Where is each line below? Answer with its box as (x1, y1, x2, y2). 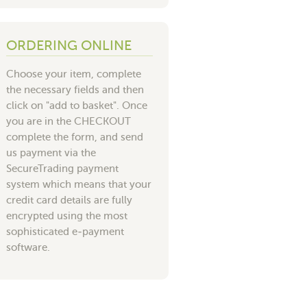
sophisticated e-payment (6, 225, 124, 237)
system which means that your (6, 178, 151, 190)
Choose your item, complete (6, 68, 141, 79)
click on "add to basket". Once (6, 99, 147, 111)
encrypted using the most (6, 210, 127, 221)
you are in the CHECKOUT (6, 115, 131, 127)
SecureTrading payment (6, 162, 119, 174)
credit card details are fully (6, 194, 132, 206)
